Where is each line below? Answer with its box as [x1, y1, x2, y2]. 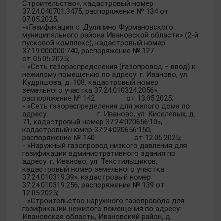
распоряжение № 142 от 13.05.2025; [22, 94, 173, 103]
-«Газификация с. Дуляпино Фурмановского [22, 23, 173, 32]
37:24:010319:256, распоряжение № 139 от [22, 181, 165, 189]
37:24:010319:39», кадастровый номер [22, 173, 151, 182]
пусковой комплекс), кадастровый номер [22, 38, 165, 47]
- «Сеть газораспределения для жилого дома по [22, 102, 190, 110]
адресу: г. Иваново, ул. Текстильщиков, [22, 157, 157, 166]
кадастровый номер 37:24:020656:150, [22, 125, 151, 134]
